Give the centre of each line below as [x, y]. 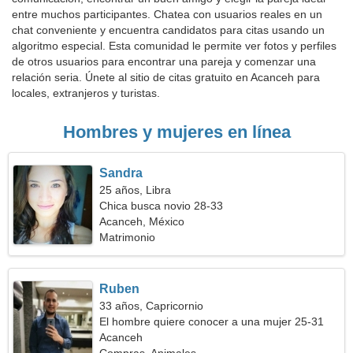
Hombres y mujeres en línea [176, 132]
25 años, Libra [136, 190]
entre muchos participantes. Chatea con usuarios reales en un [167, 14]
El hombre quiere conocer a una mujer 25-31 [212, 321]
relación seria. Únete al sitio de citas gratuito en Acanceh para [166, 77]
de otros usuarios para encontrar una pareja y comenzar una [164, 61]
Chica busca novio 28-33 [162, 206]
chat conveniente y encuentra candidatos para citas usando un [168, 30]
